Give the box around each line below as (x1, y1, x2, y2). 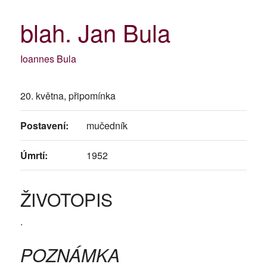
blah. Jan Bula (20, 15, 170, 49)
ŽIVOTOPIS (20, 187, 113, 213)
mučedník (86, 119, 128, 133)
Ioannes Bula (20, 52, 76, 66)
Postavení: (20, 119, 69, 133)
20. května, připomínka (20, 89, 116, 103)
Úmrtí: (20, 148, 48, 163)
